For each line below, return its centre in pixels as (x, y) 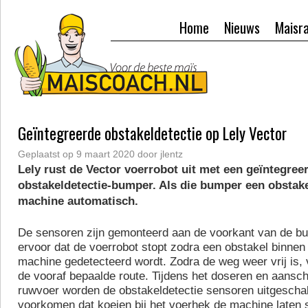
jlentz (172, 154)
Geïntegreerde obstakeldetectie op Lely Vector (152, 133)
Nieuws (242, 27)
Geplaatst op (46, 154)
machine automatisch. (78, 201)
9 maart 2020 (106, 154)
